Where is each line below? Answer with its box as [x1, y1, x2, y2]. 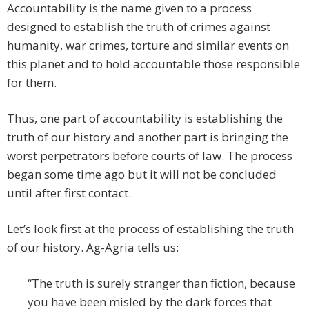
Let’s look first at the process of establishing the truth [7, 221, 294, 237]
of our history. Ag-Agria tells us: [7, 239, 179, 256]
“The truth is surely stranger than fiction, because [28, 275, 295, 292]
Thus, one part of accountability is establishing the [7, 110, 283, 127]
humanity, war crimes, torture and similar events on [7, 37, 289, 54]
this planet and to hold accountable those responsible [7, 56, 300, 72]
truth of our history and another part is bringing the [7, 129, 288, 146]
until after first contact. [7, 185, 131, 201]
